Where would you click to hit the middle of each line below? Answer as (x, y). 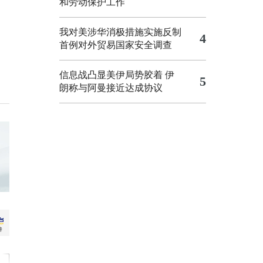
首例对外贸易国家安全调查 (116, 45)
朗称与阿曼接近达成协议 (111, 88)
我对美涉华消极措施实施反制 (120, 32)
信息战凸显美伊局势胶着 (111, 75)
